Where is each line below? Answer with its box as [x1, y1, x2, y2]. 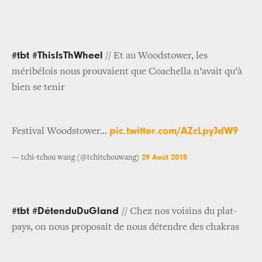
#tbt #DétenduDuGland [12, 206, 122, 217]
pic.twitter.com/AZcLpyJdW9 [109, 126, 238, 137]
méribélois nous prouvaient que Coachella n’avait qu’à [12, 67, 242, 78]
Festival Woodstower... [12, 126, 109, 137]
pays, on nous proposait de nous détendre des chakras [12, 222, 239, 233]
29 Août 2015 [142, 153, 187, 162]
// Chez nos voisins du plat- [122, 206, 237, 218]
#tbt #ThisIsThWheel [12, 50, 103, 61]
